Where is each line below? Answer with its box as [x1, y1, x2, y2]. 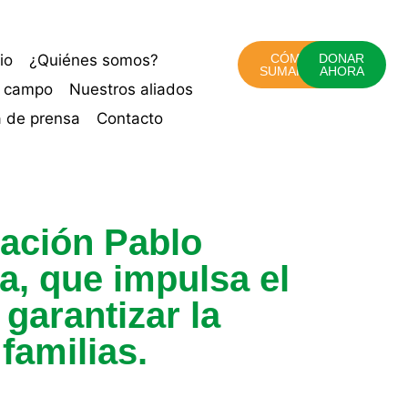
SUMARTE [259, 64, 321, 78]
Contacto [97, 109, 164, 127]
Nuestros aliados [68, 80, 193, 98]
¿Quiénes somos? [28, 51, 158, 69]
